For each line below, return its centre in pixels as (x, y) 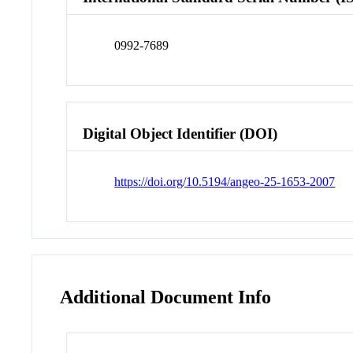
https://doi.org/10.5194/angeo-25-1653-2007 (225, 181)
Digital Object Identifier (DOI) (180, 133)
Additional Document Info (166, 297)
